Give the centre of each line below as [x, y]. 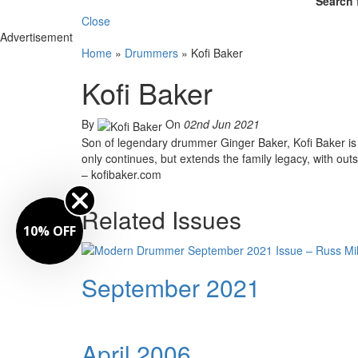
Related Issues [161, 219]
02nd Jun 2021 [222, 124]
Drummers [151, 53]
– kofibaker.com [121, 174]
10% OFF [50, 231]
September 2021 [171, 287]
